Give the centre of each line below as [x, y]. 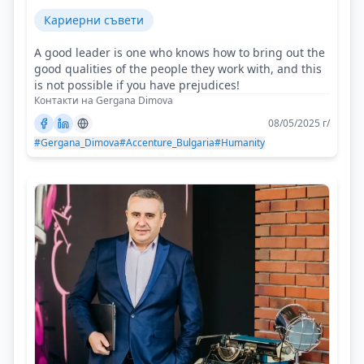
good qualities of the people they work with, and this [178, 68]
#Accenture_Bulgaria [167, 142]
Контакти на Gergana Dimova [104, 100]
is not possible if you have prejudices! [137, 84]
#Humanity [240, 142]
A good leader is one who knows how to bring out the [180, 52]
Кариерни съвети [94, 19]
